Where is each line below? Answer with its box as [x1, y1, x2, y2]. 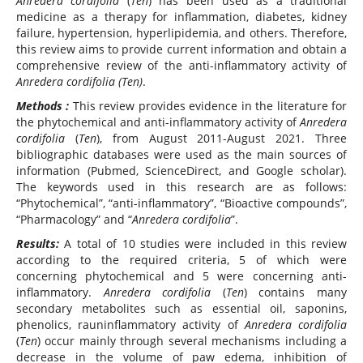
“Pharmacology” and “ [15, 211, 132, 228]
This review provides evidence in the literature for [69, 98, 348, 114]
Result [15, 236, 50, 252]
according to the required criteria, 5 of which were [15, 252, 348, 268]
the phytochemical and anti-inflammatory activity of [15, 114, 301, 130]
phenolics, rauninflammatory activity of [15, 317, 245, 333]
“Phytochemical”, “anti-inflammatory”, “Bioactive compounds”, [15, 195, 348, 211]
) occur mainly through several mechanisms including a [36, 333, 348, 349]
